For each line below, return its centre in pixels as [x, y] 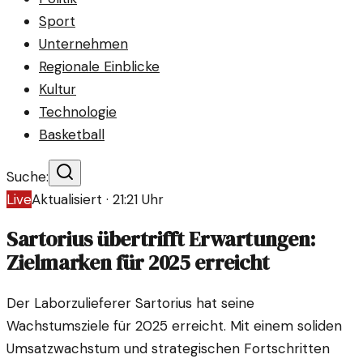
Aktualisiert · [72, 199]
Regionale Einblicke [99, 66]
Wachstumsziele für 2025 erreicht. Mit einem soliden [174, 326]
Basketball [72, 135]
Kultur [58, 89]
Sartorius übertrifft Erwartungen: [161, 240]
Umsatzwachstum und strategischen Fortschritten [168, 349]
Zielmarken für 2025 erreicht [138, 263]
